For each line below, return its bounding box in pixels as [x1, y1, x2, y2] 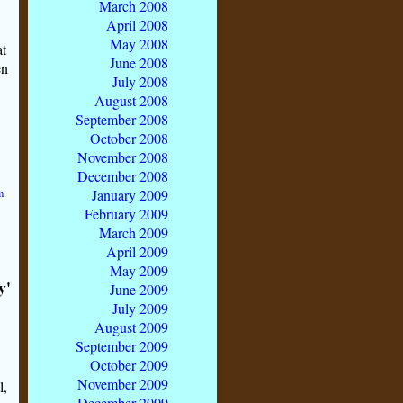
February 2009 [85, 204, 168, 224]
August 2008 [94, 91, 168, 111]
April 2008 [106, 15, 168, 35]
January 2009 [92, 185, 168, 205]
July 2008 [112, 72, 168, 92]
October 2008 [90, 129, 168, 148]
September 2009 [76, 336, 168, 356]
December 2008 [77, 166, 168, 186]
